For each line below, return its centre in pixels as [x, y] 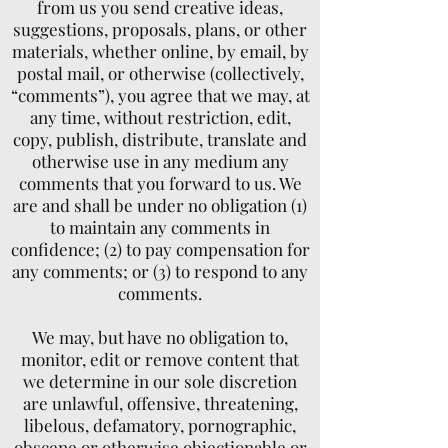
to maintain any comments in [160, 227]
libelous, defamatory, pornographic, [160, 425]
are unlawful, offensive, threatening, [160, 403]
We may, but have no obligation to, [160, 337]
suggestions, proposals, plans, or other [160, 29]
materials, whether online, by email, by [160, 51]
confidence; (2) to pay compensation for [160, 249]
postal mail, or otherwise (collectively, [160, 73]
